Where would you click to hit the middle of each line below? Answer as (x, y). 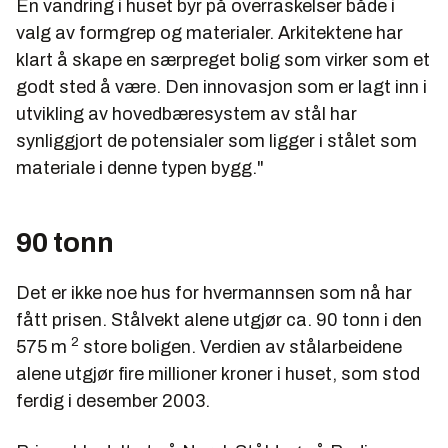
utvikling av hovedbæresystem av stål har (186, 113)
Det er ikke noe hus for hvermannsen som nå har (214, 292)
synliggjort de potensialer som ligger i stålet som (216, 140)
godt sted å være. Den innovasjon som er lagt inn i (221, 86)
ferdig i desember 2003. (113, 400)
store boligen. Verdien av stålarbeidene (240, 346)
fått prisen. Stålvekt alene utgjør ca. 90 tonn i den (219, 319)
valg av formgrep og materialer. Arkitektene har (209, 32)
